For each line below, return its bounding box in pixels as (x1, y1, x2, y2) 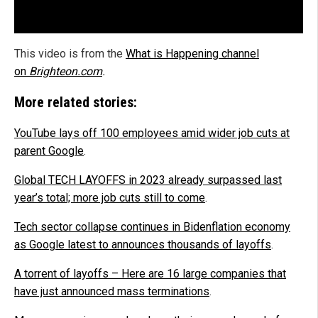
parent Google (14, 143, 84, 158)
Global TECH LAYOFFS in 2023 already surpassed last (14, 172, 282, 187)
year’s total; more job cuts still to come (14, 190, 205, 204)
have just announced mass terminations (14, 284, 209, 298)
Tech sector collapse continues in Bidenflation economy (14, 219, 290, 234)
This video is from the (14, 46, 126, 60)
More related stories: (14, 93, 137, 111)
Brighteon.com (29, 64, 102, 78)
